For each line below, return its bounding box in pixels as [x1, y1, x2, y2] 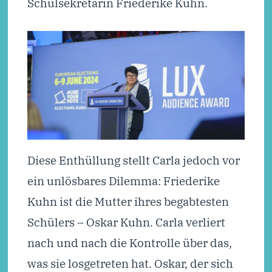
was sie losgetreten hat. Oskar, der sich [27, 255, 233, 271]
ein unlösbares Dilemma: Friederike [27, 172, 220, 188]
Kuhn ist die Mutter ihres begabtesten [27, 193, 229, 209]
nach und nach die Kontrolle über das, [27, 234, 232, 250]
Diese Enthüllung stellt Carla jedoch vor [27, 152, 240, 168]
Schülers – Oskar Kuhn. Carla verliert [27, 214, 225, 229]
